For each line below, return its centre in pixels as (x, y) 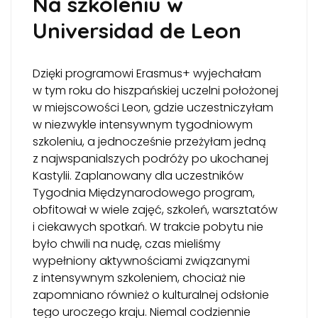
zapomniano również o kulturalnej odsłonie (151, 295)
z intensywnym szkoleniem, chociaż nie (139, 278)
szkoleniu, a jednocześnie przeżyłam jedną (149, 142)
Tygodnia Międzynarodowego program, (144, 193)
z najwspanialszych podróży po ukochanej (150, 159)
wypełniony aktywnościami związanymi (141, 261)
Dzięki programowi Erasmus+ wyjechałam (147, 73)
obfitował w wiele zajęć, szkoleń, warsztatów (155, 210)
